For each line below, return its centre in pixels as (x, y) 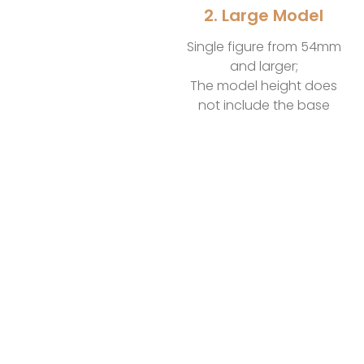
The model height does (264, 85)
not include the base (264, 105)
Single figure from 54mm (264, 46)
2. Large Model (264, 15)
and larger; (264, 66)
